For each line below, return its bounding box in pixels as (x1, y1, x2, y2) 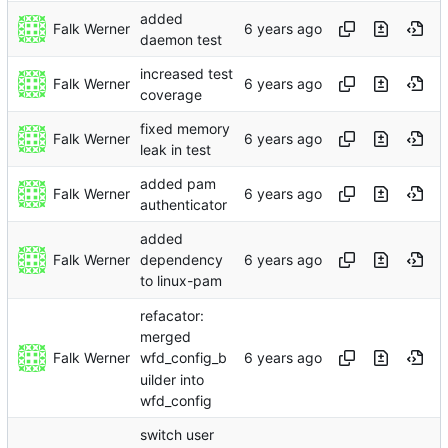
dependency (140, 251, 223, 269)
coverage (140, 86, 202, 104)
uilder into (140, 370, 204, 388)
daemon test (140, 31, 222, 49)
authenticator (140, 196, 227, 214)
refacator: (140, 307, 204, 325)
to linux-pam (140, 272, 222, 290)
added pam (140, 175, 216, 193)
